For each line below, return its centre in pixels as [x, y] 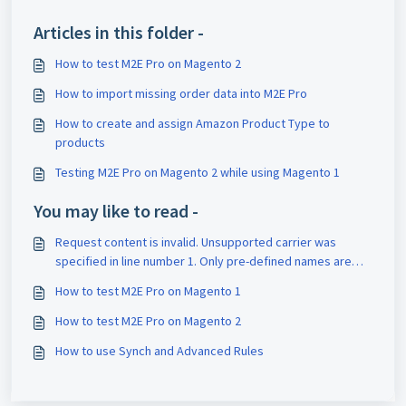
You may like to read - [116, 211]
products [80, 143]
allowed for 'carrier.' [109, 280]
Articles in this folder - [119, 33]
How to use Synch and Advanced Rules [159, 351]
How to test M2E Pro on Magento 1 [148, 291]
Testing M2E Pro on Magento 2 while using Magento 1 [198, 173]
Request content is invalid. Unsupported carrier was [196, 242]
